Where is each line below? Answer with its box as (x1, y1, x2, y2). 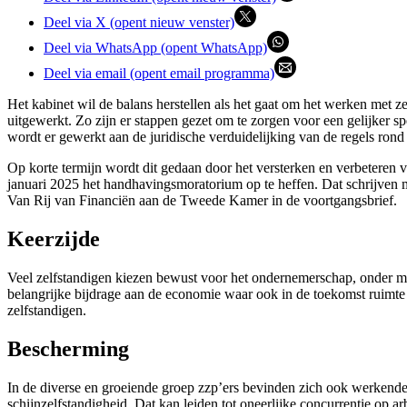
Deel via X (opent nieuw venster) (44, 15, 234, 31)
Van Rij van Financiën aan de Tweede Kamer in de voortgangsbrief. (7, 193, 397, 209)
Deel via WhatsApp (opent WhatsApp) (44, 40, 267, 56)
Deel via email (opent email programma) (44, 65, 274, 82)
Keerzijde (7, 227, 100, 252)
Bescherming (7, 337, 129, 362)
